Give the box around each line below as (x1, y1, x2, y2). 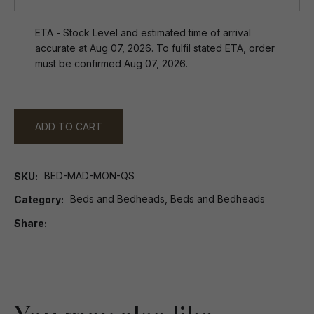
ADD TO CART (35, 121, 102, 132)
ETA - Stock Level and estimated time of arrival (35, 27, 251, 39)
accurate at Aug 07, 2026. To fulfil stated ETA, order (35, 42, 275, 54)
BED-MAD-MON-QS (44, 170, 135, 182)
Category (14, 193, 61, 206)
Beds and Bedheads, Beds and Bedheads (70, 193, 265, 205)
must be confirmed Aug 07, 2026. (35, 57, 188, 69)
